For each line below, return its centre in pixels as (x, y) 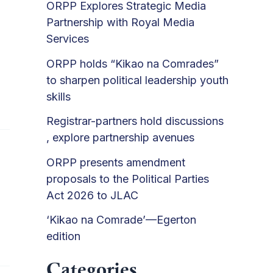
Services (68, 39)
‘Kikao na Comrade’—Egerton (121, 220)
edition (63, 236)
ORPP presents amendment (116, 162)
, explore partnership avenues (120, 138)
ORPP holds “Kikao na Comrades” (133, 63)
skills (58, 96)
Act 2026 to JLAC (92, 195)
